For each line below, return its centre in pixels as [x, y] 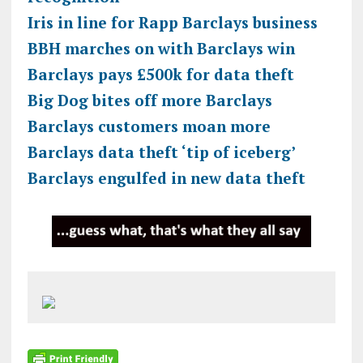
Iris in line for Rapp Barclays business [172, 22]
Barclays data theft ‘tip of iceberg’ [161, 152]
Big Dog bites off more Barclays [149, 100]
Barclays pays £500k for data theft [160, 74]
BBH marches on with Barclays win [161, 48]
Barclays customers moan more [149, 126]
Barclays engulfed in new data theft [166, 177]
